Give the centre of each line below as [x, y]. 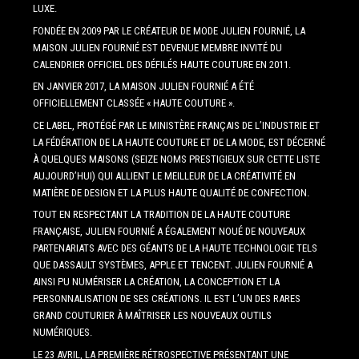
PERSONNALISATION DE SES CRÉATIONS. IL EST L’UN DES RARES [166, 299]
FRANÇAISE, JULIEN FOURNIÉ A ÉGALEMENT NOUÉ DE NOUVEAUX [169, 232]
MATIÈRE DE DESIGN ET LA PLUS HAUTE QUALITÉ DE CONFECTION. [171, 192]
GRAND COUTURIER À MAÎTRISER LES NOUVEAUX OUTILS [152, 316]
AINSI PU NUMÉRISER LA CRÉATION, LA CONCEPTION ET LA [156, 282]
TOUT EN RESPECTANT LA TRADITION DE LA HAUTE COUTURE [161, 215]
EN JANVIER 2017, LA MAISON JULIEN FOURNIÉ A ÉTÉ [143, 87]
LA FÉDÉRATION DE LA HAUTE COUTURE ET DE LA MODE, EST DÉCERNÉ [179, 142]
